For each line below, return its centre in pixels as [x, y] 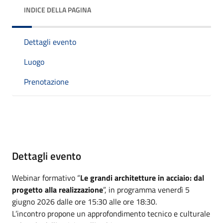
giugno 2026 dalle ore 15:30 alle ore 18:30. [84, 202]
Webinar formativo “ [46, 178]
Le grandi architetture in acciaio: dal [142, 178]
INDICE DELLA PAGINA [57, 10]
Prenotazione [46, 82]
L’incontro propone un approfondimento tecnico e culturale [111, 214]
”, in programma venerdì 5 [146, 190]
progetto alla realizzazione [57, 190]
